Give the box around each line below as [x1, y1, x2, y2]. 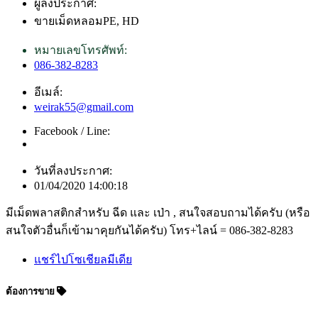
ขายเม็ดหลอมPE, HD [34, 14, 139, 27]
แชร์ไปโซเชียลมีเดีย [34, 253, 132, 265]
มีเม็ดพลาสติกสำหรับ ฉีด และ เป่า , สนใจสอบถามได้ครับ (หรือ [6, 206, 310, 219]
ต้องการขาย [6, 285, 57, 297]
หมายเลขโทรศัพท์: [34, 43, 127, 56]
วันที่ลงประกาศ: [34, 164, 112, 177]
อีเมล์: [34, 85, 62, 98]
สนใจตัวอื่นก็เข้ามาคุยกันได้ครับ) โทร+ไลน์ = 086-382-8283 [6, 224, 293, 236]
